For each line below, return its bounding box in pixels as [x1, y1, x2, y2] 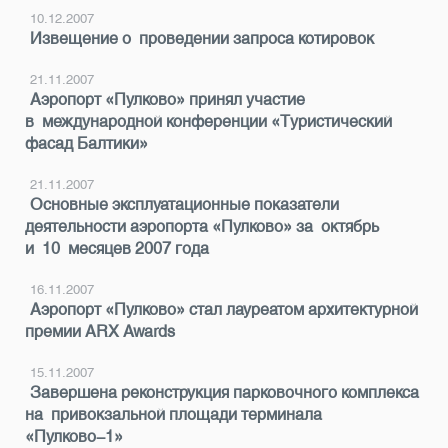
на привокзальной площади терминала [25, 405, 322, 424]
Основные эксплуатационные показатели [30, 195, 339, 214]
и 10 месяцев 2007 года [25, 239, 209, 258]
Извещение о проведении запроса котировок [30, 29, 374, 48]
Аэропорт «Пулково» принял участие [30, 90, 305, 109]
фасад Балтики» [25, 134, 148, 153]
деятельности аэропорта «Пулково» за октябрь [25, 217, 379, 236]
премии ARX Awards [25, 322, 175, 341]
